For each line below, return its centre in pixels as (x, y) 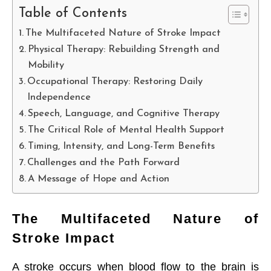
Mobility (46, 66)
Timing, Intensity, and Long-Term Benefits (122, 147)
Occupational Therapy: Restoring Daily (115, 82)
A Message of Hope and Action (99, 179)
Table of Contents (73, 14)
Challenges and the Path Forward (104, 163)
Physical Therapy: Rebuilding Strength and (124, 50)
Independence (59, 98)
